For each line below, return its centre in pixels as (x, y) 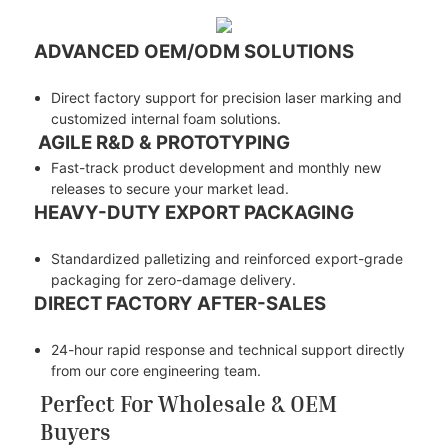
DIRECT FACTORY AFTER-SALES (179, 303)
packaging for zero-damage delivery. (173, 279)
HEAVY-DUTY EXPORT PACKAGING (193, 212)
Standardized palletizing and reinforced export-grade (226, 258)
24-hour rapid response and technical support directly (227, 349)
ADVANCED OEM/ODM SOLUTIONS (193, 51)
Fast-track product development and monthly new (215, 167)
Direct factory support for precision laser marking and (226, 97)
